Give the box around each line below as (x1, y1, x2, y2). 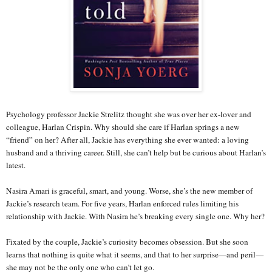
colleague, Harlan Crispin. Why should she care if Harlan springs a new (6, 121, 240, 132)
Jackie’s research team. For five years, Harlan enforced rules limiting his (6, 197, 239, 209)
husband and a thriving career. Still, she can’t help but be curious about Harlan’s (6, 146, 266, 158)
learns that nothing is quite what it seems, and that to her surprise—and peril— (6, 248, 263, 260)
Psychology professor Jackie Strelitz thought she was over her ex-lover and (6, 108, 251, 120)
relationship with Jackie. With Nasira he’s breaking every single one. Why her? (6, 210, 265, 222)
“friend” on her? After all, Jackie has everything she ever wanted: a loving (6, 134, 249, 145)
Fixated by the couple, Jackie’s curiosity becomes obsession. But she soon (6, 236, 248, 247)
